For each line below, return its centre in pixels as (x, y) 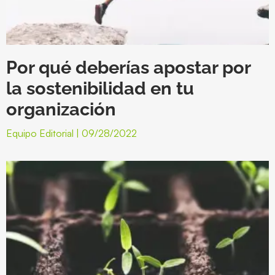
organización (61, 109)
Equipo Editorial (41, 133)
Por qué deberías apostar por (128, 67)
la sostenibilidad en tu (100, 88)
